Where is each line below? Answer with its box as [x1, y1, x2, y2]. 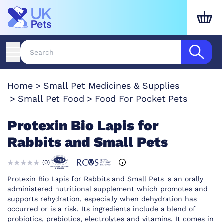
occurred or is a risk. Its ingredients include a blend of [7, 205, 195, 213]
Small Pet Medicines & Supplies [43, 80, 179, 91]
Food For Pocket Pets [95, 93, 187, 104]
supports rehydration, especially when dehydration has [7, 195, 197, 203]
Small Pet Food [18, 93, 84, 104]
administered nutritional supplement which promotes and [7, 185, 208, 193]
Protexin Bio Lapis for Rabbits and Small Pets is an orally [7, 175, 203, 183]
